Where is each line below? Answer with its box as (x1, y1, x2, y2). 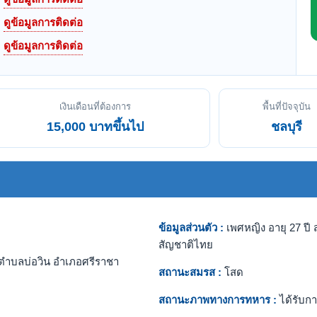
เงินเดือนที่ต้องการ (59, 101, 131, 112)
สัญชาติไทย (158, 238, 213, 250)
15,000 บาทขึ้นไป (47, 120, 144, 134)
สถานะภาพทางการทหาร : (158, 294, 277, 306)
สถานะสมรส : (158, 266, 221, 278)
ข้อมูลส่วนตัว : (158, 221, 224, 234)
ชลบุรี (270, 120, 302, 134)
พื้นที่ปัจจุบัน (262, 101, 311, 112)
